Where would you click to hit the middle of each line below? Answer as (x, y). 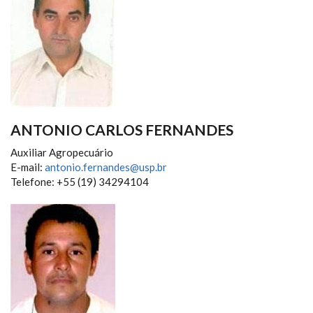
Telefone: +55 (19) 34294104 (80, 182)
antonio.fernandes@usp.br (106, 167)
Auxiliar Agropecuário (62, 152)
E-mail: (28, 167)
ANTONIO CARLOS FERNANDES (122, 130)
